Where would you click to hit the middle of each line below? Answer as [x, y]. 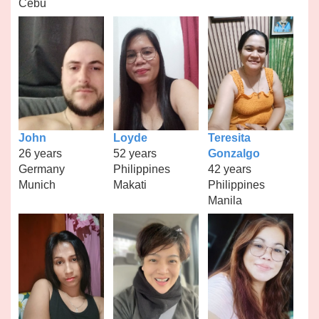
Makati [130, 184]
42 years [229, 169]
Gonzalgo [234, 153]
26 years [41, 153]
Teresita [229, 137]
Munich [37, 184]
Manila [225, 200]
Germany [42, 169]
